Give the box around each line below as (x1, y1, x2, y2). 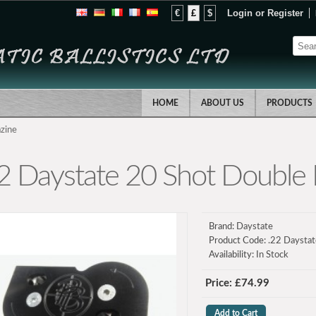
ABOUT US (201, 99, 244, 107)
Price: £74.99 (205, 278, 270, 288)
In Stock (254, 250, 289, 260)
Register (267, 8, 303, 18)
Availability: (209, 250, 255, 260)
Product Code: (209, 236, 267, 245)
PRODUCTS (267, 99, 312, 107)
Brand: (209, 222, 235, 231)
